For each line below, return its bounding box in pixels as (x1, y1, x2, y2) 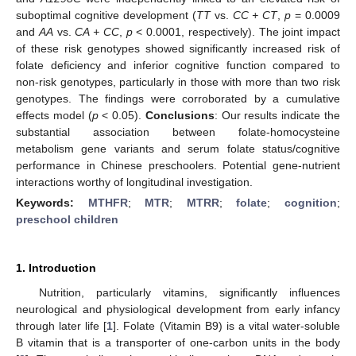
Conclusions (145, 108, 215, 122)
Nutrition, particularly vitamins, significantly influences (38, 285, 340, 299)
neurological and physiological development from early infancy (16, 302, 340, 315)
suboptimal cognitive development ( (16, 8, 196, 21)
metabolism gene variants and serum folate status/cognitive (16, 141, 340, 155)
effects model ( (16, 108, 92, 122)
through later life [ (16, 319, 107, 332)
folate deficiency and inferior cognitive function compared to (16, 58, 340, 72)
